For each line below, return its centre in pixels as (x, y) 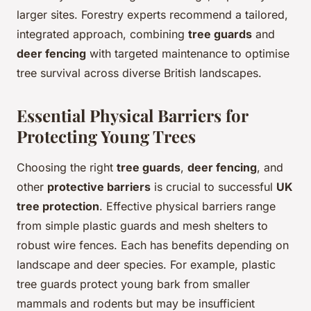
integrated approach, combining (102, 34)
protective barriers (99, 187)
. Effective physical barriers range (187, 207)
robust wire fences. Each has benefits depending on (153, 245)
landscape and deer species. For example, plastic (146, 265)
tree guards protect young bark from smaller (133, 284)
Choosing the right (67, 168)
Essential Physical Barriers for (132, 116)
